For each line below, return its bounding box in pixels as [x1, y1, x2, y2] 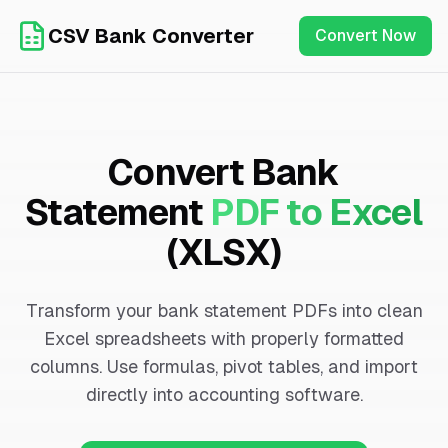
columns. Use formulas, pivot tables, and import [30, 356, 418, 377]
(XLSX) [167, 232, 281, 273]
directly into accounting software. [85, 384, 363, 405]
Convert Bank [108, 152, 340, 193]
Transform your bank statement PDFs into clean [25, 300, 423, 321]
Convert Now [315, 26, 416, 45]
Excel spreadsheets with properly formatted [44, 328, 404, 349]
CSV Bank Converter [48, 25, 254, 47]
